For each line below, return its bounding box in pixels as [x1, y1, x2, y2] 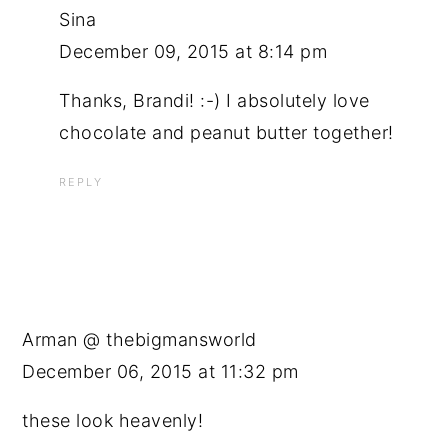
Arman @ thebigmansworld [22, 328, 257, 350]
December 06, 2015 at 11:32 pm [22, 360, 299, 382]
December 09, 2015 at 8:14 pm [59, 40, 328, 62]
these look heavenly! [22, 409, 204, 431]
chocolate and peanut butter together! [59, 121, 394, 143]
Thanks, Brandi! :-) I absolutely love [59, 89, 370, 111]
